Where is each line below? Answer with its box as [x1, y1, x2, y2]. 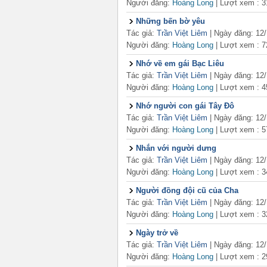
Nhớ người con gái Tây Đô [136, 101, 234, 110]
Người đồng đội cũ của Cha [136, 186, 238, 195]
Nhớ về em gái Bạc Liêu [136, 59, 224, 68]
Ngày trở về [136, 228, 178, 237]
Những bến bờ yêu [136, 17, 205, 26]
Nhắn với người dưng [136, 144, 216, 153]
